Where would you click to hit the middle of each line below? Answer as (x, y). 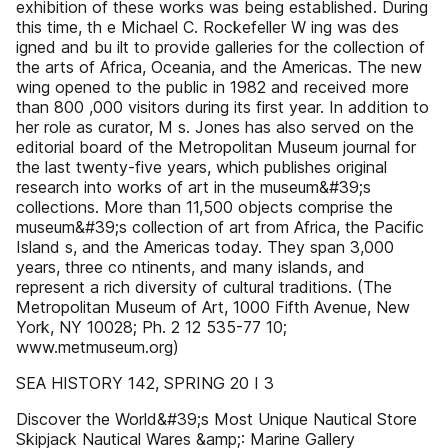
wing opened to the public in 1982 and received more (212, 87)
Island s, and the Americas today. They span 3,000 (205, 247)
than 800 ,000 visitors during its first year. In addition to (222, 107)
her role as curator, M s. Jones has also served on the (215, 127)
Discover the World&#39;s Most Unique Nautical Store (216, 419)
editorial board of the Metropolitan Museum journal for (216, 147)
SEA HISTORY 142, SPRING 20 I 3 (145, 383)
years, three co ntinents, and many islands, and (190, 267)
